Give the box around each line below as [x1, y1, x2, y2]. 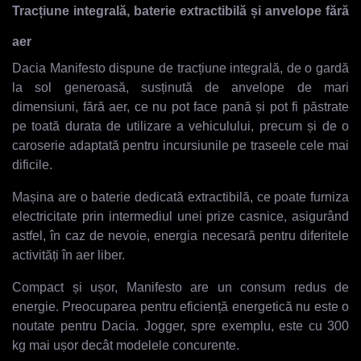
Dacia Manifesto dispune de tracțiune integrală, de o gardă [12, 60, 349, 75]
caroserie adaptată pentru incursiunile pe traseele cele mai [12, 138, 349, 152]
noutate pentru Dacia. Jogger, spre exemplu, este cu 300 [12, 318, 349, 333]
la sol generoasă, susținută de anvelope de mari [12, 80, 349, 94]
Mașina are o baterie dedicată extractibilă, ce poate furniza [12, 189, 349, 204]
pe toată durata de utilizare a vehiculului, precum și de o [12, 118, 349, 133]
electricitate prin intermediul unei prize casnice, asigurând [12, 209, 349, 223]
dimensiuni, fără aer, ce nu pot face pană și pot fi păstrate [12, 99, 349, 114]
